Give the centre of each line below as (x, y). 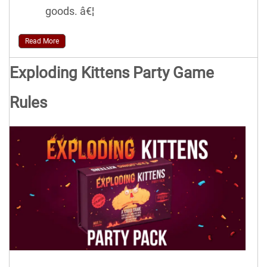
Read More (42, 41)
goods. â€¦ (70, 11)
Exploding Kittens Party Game (112, 72)
